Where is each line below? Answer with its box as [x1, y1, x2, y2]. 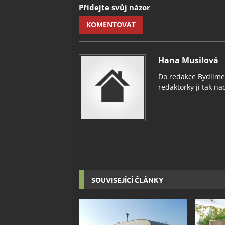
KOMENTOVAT [86, 19, 136, 29]
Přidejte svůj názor [79, 2, 150, 12]
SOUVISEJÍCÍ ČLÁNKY [91, 175, 163, 184]
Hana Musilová [158, 54, 218, 66]
